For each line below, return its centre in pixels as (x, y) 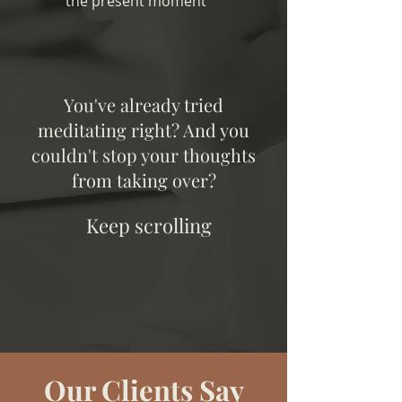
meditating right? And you (144, 130)
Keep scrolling (149, 225)
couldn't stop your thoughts (144, 155)
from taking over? (144, 180)
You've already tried (144, 105)
